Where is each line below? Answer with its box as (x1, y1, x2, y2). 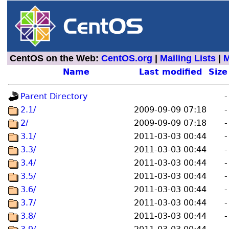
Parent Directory (20, 91, 88, 101)
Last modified (139, 67, 202, 77)
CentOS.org (101, 53, 152, 63)
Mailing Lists (159, 53, 216, 63)
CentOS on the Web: (9, 53, 101, 63)
